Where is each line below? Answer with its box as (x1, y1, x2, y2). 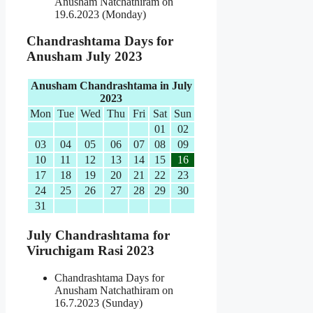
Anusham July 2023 (27, 49, 143, 64)
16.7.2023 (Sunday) (54, 296, 143, 309)
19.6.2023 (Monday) (54, 8, 146, 20)
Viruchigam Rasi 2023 (27, 242, 154, 258)
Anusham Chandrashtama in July (30, 80, 192, 92)
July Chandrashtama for (27, 227, 170, 242)
